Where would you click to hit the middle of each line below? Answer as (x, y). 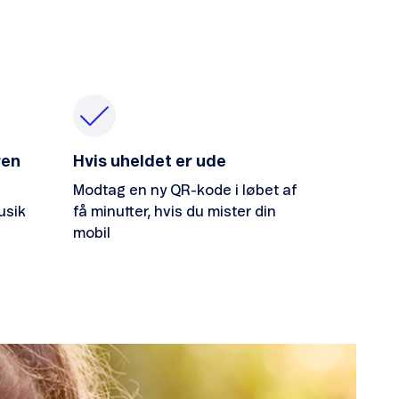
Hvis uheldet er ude (150, 163)
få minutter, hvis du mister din (175, 212)
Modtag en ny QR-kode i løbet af (185, 191)
